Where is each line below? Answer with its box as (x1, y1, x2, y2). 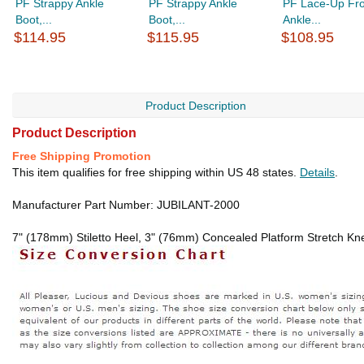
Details (300, 166, 335, 179)
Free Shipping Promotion (12, 149, 151, 162)
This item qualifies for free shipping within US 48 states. (12, 166, 300, 179)
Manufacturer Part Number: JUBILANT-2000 (12, 198, 240, 211)
